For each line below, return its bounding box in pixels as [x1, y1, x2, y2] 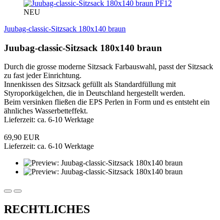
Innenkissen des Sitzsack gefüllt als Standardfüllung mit [4, 80, 176, 89]
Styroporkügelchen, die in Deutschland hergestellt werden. [4, 89, 185, 98]
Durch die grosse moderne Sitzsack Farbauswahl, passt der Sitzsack [4, 62, 213, 71]
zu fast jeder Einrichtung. [4, 71, 82, 80]
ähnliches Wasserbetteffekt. [4, 107, 88, 115]
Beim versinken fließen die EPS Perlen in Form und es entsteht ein [4, 98, 210, 107]
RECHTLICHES [4, 203, 90, 216]
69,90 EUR [4, 133, 40, 142]
